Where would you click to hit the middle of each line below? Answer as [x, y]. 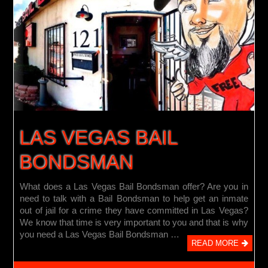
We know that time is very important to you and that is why [134, 222]
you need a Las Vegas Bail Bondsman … [100, 234]
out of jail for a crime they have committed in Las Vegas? [134, 210]
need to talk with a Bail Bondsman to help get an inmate [134, 198]
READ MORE [215, 243]
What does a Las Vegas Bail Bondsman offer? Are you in [134, 186]
